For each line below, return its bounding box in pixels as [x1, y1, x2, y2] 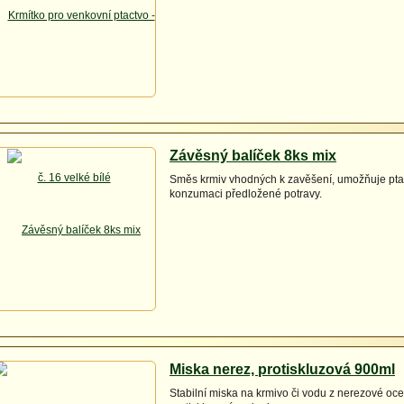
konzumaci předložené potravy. [170, 188, 322, 200]
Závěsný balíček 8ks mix [170, 148, 336, 163]
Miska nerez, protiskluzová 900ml [170, 362, 395, 377]
